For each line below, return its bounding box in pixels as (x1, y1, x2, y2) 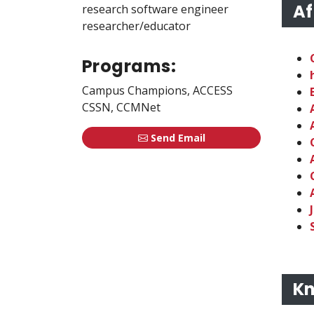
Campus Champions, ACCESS (82, 82, 233, 98)
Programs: (82, 54, 177, 78)
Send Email (147, 130, 205, 144)
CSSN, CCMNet (82, 99, 161, 115)
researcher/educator (82, 18, 191, 34)
